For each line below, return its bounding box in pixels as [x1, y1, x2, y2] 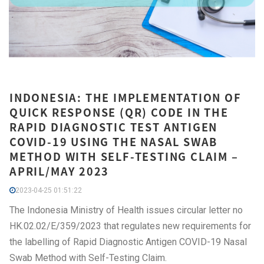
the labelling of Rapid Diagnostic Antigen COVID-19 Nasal [9, 236, 247, 247]
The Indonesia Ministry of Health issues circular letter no [9, 204, 243, 216]
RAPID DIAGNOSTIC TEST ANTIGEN [9, 119, 218, 135]
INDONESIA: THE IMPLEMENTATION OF [9, 90, 242, 105]
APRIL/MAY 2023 [9, 163, 110, 179]
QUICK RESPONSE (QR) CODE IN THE [9, 104, 229, 120]
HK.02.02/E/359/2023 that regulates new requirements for [9, 220, 251, 232]
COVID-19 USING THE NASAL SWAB [9, 134, 218, 150]
